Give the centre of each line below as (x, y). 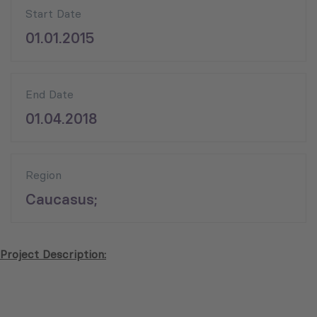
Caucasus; (62, 200)
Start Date (53, 14)
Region (44, 175)
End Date (50, 94)
